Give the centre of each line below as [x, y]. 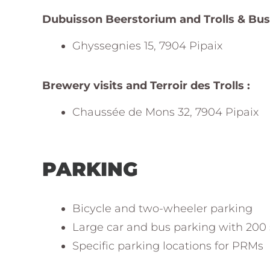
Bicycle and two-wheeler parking [162, 209]
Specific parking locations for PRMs [168, 246]
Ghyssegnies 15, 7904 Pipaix [147, 46]
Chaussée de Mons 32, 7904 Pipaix [165, 112]
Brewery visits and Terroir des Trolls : [146, 86]
